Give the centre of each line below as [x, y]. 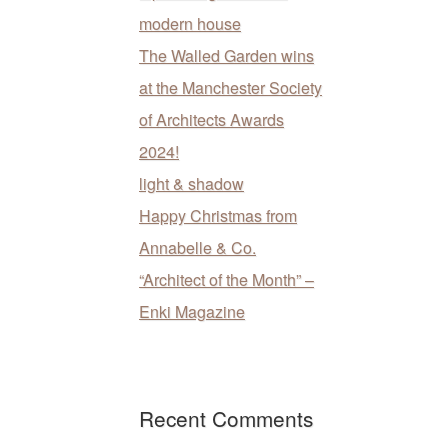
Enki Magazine [192, 311]
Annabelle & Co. [197, 247]
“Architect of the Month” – [226, 279]
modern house [190, 23]
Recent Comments [226, 417]
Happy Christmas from [218, 215]
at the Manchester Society [230, 87]
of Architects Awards [211, 119]
